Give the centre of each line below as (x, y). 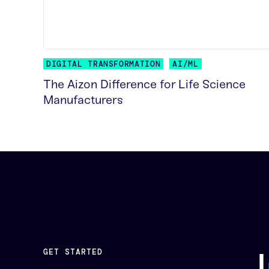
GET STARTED (73, 252)
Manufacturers (83, 100)
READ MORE (68, 121)
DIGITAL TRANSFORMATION (104, 64)
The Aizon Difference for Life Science (144, 84)
